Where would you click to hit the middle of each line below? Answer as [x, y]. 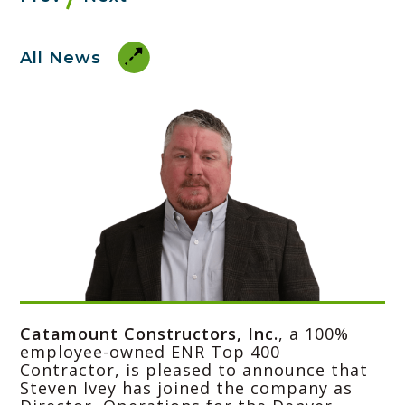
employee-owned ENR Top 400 [150, 351]
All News [61, 57]
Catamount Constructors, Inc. [149, 333]
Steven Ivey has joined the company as [186, 387]
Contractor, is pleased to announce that [194, 369]
